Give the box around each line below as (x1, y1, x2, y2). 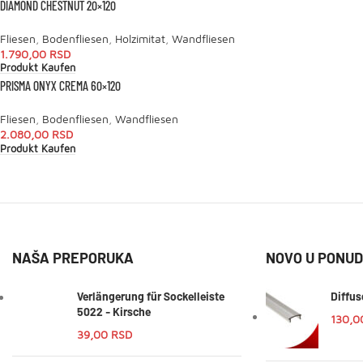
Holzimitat (115, 31, 165, 45)
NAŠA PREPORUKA (12, 248, 134, 267)
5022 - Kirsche (77, 304, 151, 318)
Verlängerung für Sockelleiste (77, 288, 224, 303)
